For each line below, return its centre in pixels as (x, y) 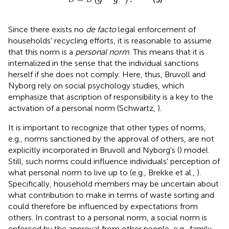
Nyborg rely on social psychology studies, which (96, 86)
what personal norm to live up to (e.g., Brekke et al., (102, 173)
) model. (194, 150)
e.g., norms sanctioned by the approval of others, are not (111, 139)
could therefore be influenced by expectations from (103, 207)
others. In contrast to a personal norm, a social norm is (108, 218)
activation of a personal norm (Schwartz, (83, 108)
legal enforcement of (156, 30)
